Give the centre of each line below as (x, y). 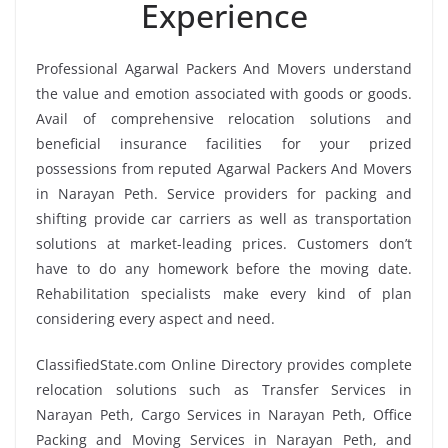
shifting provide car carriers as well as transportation (224, 218)
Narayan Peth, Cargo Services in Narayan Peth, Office (224, 414)
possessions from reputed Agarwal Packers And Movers (224, 168)
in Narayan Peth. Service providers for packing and (224, 193)
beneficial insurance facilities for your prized (224, 143)
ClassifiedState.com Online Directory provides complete (224, 364)
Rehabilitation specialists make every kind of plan (224, 293)
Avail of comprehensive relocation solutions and (224, 118)
